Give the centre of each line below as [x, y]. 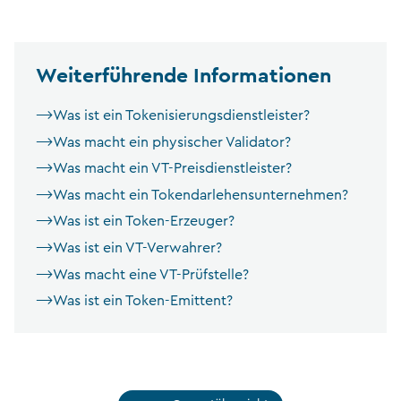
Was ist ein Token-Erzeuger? [144, 222]
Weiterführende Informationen [183, 75]
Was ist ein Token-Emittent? [143, 301]
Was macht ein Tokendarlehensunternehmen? [200, 195]
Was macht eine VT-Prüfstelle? [151, 274]
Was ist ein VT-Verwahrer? [137, 247]
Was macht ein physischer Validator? [172, 142]
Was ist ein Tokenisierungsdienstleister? [181, 115]
